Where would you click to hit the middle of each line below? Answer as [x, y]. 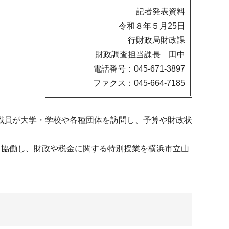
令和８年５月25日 [152, 26]
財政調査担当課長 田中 [140, 54]
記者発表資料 [161, 12]
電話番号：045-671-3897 [139, 69]
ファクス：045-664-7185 [139, 83]
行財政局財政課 [156, 40]
